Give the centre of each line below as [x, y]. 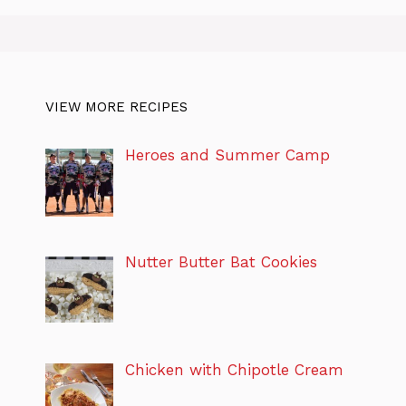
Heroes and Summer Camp [227, 155]
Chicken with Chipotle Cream [234, 369]
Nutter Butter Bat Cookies [221, 262]
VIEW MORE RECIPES [116, 106]
